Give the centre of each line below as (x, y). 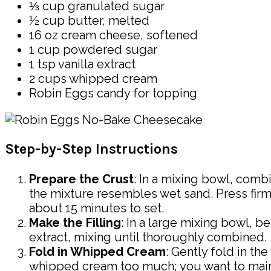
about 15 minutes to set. (96, 208)
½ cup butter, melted (89, 20)
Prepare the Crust (81, 179)
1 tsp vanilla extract (82, 64)
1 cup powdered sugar (93, 49)
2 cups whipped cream (93, 78)
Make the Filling (75, 222)
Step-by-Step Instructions (91, 149)
